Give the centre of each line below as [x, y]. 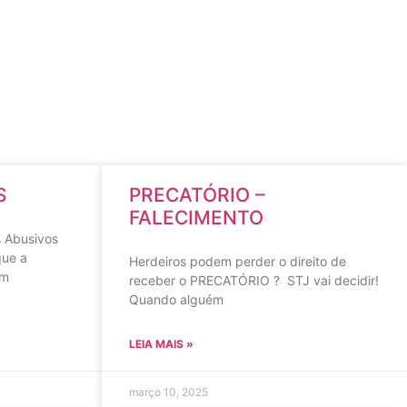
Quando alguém [176, 299]
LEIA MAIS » [161, 344]
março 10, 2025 [169, 392]
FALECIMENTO [196, 218]
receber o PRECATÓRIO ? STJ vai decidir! [254, 280]
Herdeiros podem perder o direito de [238, 261]
